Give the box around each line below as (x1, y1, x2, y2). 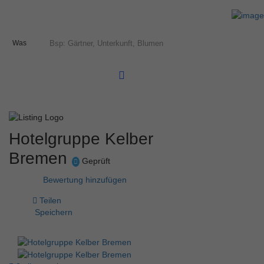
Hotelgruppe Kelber (9, 129, 153, 148)
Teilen (37, 195, 61, 205)
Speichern (32, 207, 72, 217)
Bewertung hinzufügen (43, 174, 127, 184)
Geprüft (80, 156, 110, 166)
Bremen (9, 148, 72, 167)
